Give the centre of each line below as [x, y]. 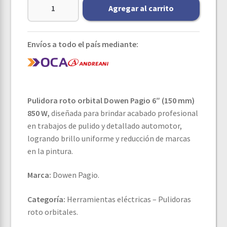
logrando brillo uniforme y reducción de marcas [109, 138]
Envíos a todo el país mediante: [83, 44]
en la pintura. [50, 151]
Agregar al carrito [141, 8]
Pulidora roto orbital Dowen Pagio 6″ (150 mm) [111, 100]
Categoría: [47, 199]
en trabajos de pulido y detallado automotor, [105, 125]
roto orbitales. [53, 212]
